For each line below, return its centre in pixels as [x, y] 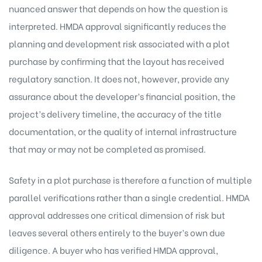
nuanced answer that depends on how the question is [118, 8]
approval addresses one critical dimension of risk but [117, 214]
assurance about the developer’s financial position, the [122, 96]
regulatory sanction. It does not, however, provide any [119, 79]
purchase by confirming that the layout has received [116, 61]
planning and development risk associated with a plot [119, 44]
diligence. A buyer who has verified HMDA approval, [113, 249]
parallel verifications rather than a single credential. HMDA [129, 197]
